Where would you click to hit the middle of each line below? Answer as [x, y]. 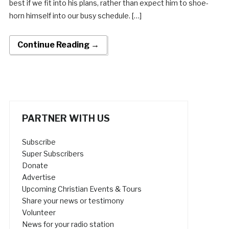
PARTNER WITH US [66, 118]
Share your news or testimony [73, 200]
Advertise [39, 177]
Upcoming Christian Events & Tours [82, 189]
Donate [35, 165]
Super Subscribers [53, 153]
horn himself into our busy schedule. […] [75, 15]
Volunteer [39, 212]
